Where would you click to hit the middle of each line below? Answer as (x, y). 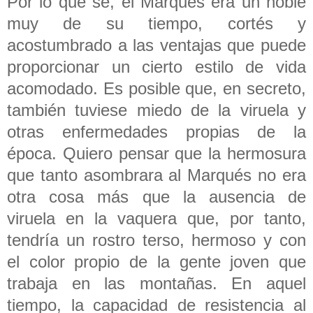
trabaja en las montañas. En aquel (156, 283)
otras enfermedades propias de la (156, 131)
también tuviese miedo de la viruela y (156, 110)
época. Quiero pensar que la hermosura (156, 153)
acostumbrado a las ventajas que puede (156, 45)
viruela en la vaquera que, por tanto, (156, 218)
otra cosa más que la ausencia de (156, 196)
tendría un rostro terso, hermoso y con (156, 240)
